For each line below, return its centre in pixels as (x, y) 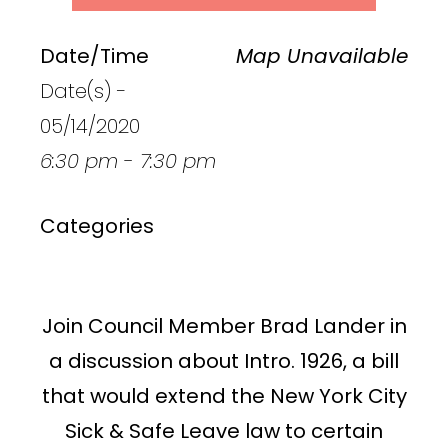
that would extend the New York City (224, 395)
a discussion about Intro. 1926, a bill (224, 360)
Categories (97, 225)
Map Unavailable (322, 55)
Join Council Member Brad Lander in (224, 325)
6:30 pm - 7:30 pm (128, 160)
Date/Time (94, 55)
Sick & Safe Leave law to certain (224, 430)
